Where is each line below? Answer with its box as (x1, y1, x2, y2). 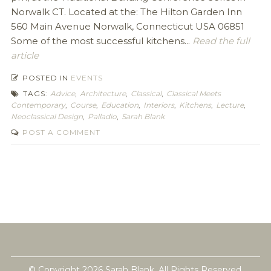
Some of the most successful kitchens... (10, 35, 190, 47)
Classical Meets (166, 89, 221, 98)
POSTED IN (19, 73, 71, 82)
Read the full (189, 35, 250, 47)
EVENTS (70, 73, 103, 82)
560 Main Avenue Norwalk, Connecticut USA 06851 (10, 21, 244, 32)
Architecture (79, 89, 126, 98)
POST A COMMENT (19, 128, 100, 137)
